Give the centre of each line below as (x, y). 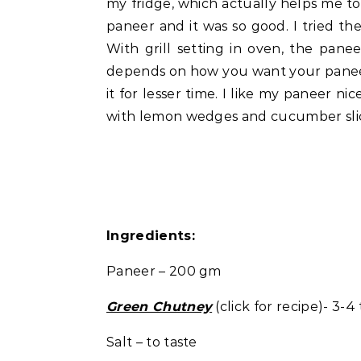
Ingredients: (151, 236)
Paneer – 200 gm (164, 271)
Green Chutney (160, 307)
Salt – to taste (152, 342)
